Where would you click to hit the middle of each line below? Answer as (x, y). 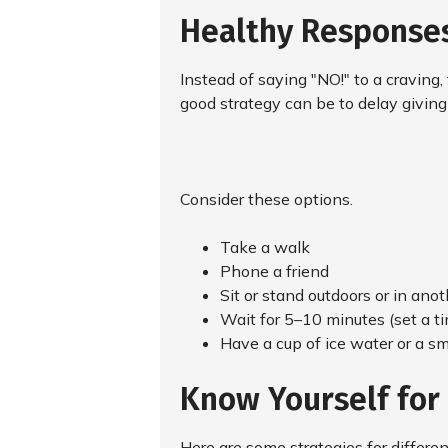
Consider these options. (266, 199)
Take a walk (265, 247)
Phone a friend (274, 271)
